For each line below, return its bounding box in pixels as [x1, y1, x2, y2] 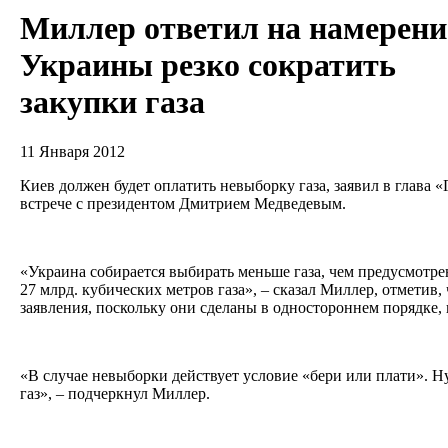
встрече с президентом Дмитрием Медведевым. [20, 194, 350, 212]
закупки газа [20, 84, 205, 121]
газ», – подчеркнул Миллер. [20, 384, 214, 402]
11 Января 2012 [20, 142, 125, 160]
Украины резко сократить [20, 47, 396, 84]
